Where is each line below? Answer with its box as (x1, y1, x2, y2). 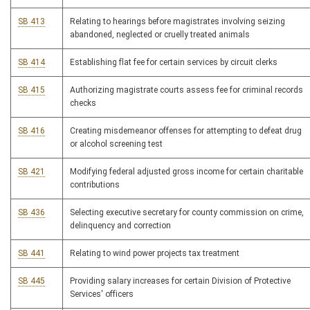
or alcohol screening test (70, 139, 163, 149)
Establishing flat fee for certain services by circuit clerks (70, 57, 277, 68)
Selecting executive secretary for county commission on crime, (70, 208, 304, 218)
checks (70, 98, 96, 109)
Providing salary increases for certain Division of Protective (70, 276, 291, 286)
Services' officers (70, 289, 134, 300)
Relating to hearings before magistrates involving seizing (70, 17, 285, 27)
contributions (70, 180, 120, 190)
